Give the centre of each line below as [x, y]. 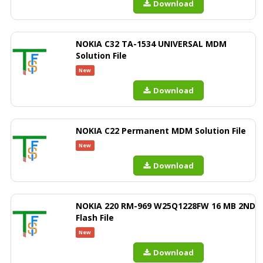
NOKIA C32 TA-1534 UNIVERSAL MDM [151, 44]
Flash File [95, 218]
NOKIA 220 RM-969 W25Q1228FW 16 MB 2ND [166, 206]
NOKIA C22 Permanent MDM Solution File [161, 131]
